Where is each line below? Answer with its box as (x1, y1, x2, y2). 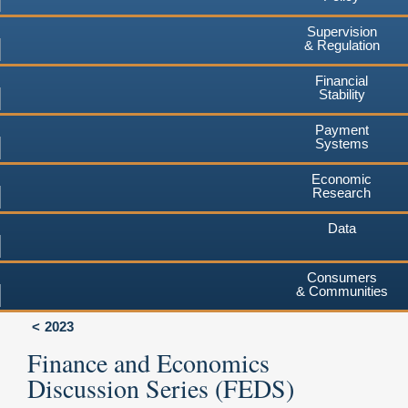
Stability (318, 86, 365, 102)
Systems (314, 135, 369, 151)
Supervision (306, 23, 377, 39)
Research (312, 184, 371, 200)
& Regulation (303, 36, 380, 53)
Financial (315, 72, 368, 88)
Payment (314, 121, 369, 138)
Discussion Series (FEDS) (27, 370, 294, 405)
